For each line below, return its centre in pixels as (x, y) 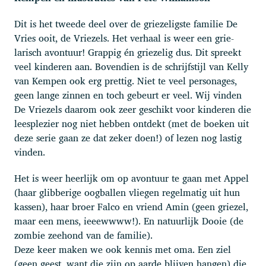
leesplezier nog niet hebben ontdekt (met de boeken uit (132, 123)
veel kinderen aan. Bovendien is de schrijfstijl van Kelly (131, 66)
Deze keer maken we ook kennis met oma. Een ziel (123, 249)
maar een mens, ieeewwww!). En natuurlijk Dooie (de (129, 221)
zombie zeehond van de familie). (83, 235)
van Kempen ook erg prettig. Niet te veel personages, (126, 80)
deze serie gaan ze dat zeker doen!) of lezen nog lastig (128, 137)
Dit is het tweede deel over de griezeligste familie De (126, 23)
